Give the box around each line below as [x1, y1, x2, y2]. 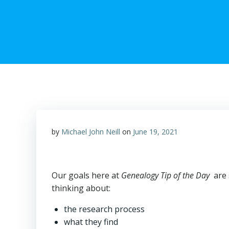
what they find [64, 216, 118, 228]
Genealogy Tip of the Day [121, 170, 212, 181]
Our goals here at [52, 170, 121, 181]
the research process [64, 203, 145, 215]
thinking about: [52, 182, 110, 194]
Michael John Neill [61, 127, 120, 136]
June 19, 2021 [133, 127, 178, 136]
